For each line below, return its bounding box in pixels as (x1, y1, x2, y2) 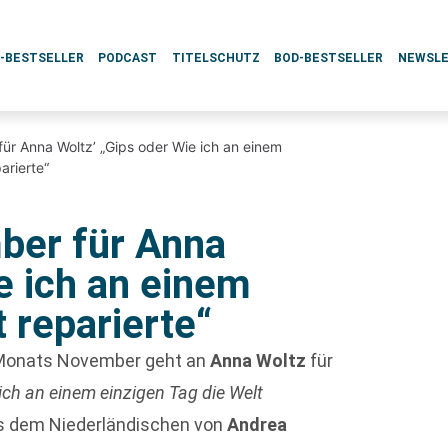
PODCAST (98, 51, 158, 65)
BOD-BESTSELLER (274, 51, 384, 65)
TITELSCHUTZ (171, 51, 260, 65)
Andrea (227, 414, 288, 435)
